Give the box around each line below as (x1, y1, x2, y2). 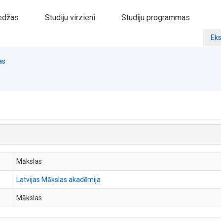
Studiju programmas (121, 13, 190, 22)
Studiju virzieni (45, 13, 95, 22)
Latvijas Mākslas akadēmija (16, 176, 101, 184)
